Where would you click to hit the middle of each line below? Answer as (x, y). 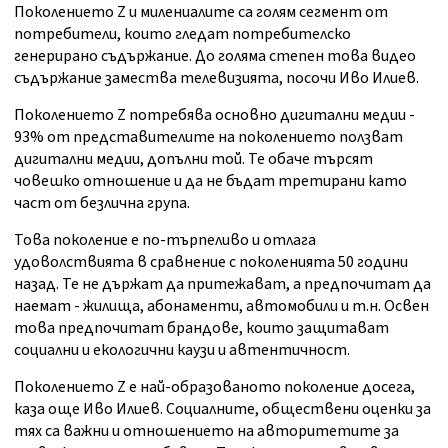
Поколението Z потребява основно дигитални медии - (214, 115)
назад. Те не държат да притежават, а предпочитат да (222, 284)
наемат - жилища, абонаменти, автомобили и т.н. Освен (221, 306)
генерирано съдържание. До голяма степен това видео (215, 56)
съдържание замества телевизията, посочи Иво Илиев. (216, 78)
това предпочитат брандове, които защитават (201, 328)
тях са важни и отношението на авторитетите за (206, 431)
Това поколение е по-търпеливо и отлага (165, 240)
